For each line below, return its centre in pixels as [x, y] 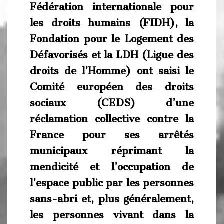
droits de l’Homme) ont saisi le [112, 71]
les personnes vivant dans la [112, 215]
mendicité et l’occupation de [112, 167]
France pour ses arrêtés [112, 135]
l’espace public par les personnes [112, 183]
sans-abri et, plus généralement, [112, 199]
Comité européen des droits [112, 87]
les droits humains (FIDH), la [112, 23]
